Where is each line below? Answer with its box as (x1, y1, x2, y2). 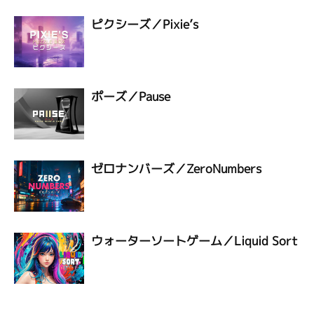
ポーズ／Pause (91, 88, 170, 104)
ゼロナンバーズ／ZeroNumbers (91, 161, 261, 177)
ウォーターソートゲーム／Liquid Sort (91, 233, 298, 249)
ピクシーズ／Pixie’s (91, 16, 198, 32)
